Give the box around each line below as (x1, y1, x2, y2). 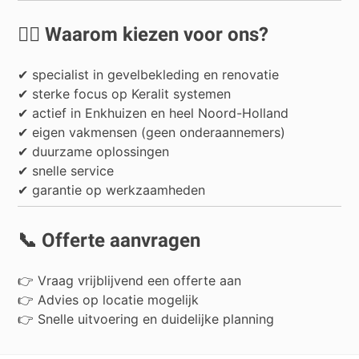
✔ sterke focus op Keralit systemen (18, 86, 232, 103)
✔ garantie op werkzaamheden (18, 182, 206, 199)
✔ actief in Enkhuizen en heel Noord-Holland (18, 105, 289, 122)
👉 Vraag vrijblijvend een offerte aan (18, 272, 242, 288)
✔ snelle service (18, 163, 115, 179)
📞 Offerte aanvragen (18, 229, 201, 252)
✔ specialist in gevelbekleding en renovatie (18, 67, 280, 83)
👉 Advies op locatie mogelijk (18, 291, 200, 308)
